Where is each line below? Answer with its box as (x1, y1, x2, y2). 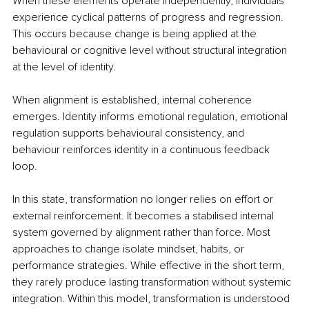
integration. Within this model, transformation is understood (12, 291, 292, 306)
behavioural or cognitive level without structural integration (12, 43, 290, 57)
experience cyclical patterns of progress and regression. (12, 10, 286, 24)
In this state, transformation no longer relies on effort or (12, 192, 276, 206)
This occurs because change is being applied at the (12, 26, 259, 41)
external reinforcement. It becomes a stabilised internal (12, 208, 277, 223)
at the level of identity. (12, 59, 116, 74)
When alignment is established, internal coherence (12, 92, 255, 107)
